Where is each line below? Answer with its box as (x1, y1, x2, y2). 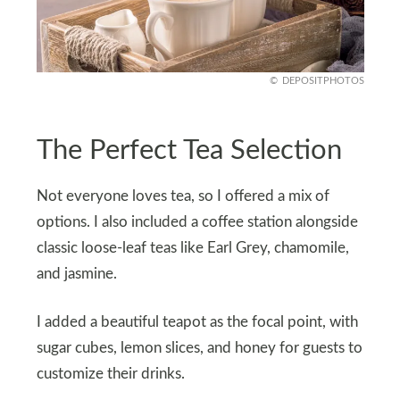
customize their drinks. (36, 366, 185, 381)
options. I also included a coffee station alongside (36, 214, 358, 229)
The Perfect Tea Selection (36, 137, 342, 165)
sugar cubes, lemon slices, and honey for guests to (36, 340, 362, 355)
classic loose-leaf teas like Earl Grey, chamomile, (36, 240, 349, 255)
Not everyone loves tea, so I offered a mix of (36, 188, 329, 204)
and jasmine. (36, 266, 117, 281)
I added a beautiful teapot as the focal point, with (36, 314, 358, 329)
